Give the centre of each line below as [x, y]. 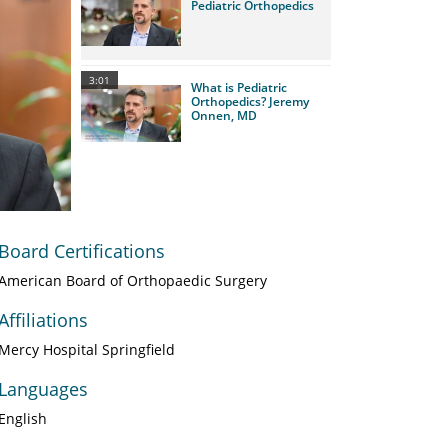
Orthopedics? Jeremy [250, 101]
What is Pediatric [239, 87]
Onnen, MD [224, 115]
